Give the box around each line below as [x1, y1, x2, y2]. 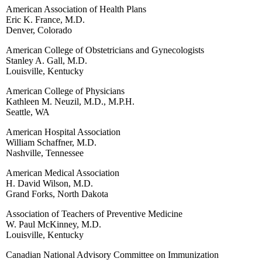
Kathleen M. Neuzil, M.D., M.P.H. [6, 96, 135, 106]
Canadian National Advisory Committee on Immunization [6, 249, 219, 260]
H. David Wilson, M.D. [6, 178, 93, 188]
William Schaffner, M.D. [6, 137, 96, 147]
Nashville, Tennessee [6, 147, 84, 158]
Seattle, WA [6, 106, 50, 117]
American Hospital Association [6, 126, 120, 137]
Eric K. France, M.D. [6, 14, 85, 25]
